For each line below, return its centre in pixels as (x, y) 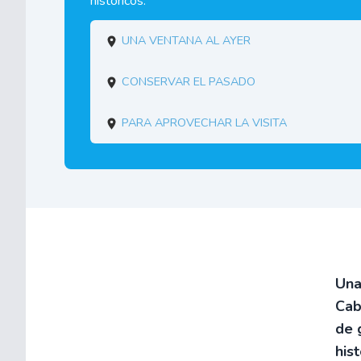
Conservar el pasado (189, 81)
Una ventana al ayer (187, 40)
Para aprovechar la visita (205, 122)
